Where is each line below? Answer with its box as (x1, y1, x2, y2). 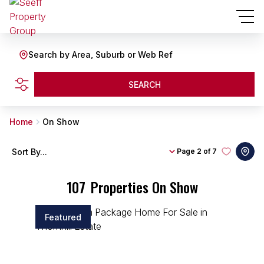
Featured (45, 212, 81, 222)
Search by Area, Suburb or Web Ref (28, 49, 173, 60)
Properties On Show (90, 176, 198, 197)
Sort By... (12, 146, 47, 157)
